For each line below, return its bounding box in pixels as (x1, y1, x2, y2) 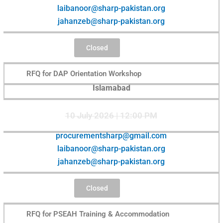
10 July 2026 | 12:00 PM (65, 110, 157, 120)
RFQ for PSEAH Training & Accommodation (26, 209, 170, 219)
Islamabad (93, 83, 130, 93)
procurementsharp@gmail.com (55, 130, 167, 140)
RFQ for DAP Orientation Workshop (26, 69, 142, 78)
